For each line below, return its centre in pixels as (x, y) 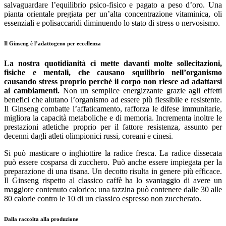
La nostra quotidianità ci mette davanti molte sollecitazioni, (113, 63)
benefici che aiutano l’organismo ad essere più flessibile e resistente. (113, 99)
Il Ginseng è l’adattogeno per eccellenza (52, 43)
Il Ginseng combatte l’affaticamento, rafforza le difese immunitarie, (113, 108)
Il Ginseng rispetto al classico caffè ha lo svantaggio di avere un (113, 180)
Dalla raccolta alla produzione (41, 219)
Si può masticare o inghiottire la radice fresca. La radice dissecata (113, 153)
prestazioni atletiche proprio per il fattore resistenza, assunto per (113, 127)
